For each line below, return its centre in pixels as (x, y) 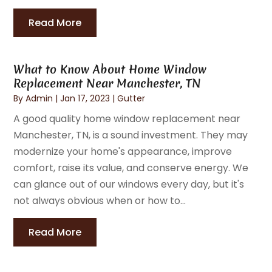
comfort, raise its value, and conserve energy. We (131, 168)
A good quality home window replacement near (127, 118)
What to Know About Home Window (110, 69)
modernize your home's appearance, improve (123, 151)
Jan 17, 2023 (85, 98)
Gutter (131, 98)
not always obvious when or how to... (100, 200)
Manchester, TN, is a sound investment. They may (131, 135)
